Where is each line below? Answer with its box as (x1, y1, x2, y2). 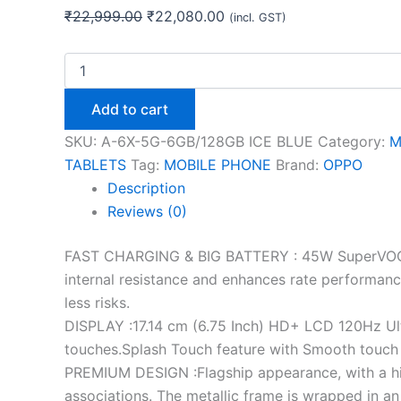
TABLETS (64, 155, 126, 174)
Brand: (276, 155, 323, 174)
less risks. (64, 293, 130, 311)
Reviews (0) (107, 201, 187, 220)
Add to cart (91, 99, 168, 118)
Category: (318, 132, 389, 150)
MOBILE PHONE (164, 155, 271, 174)
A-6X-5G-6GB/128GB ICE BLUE (101, 132, 313, 150)
